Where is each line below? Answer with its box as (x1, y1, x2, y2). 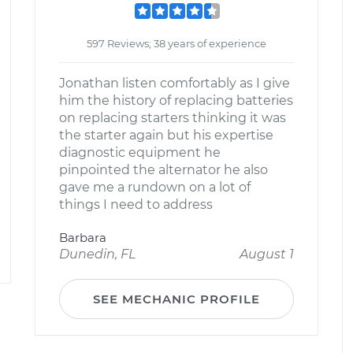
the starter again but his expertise (59, 128, 273, 143)
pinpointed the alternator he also (59, 162, 268, 177)
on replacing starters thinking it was (59, 110, 286, 125)
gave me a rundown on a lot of (59, 180, 251, 195)
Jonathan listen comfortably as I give (59, 76, 290, 91)
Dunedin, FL (59, 247, 136, 262)
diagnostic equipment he (59, 145, 221, 160)
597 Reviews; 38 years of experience (87, 37, 266, 50)
